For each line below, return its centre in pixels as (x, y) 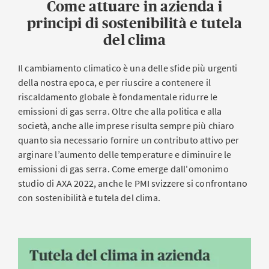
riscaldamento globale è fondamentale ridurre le (118, 97)
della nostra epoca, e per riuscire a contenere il (114, 82)
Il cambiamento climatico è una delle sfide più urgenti (128, 68)
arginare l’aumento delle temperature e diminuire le (125, 154)
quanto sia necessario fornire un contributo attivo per (129, 140)
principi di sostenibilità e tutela (134, 23)
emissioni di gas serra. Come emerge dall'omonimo (123, 169)
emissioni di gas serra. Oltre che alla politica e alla (120, 111)
